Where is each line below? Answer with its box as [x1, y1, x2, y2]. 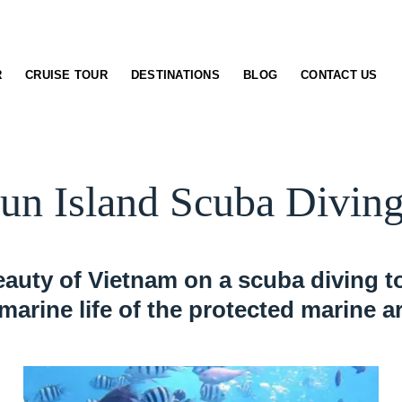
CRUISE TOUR [25, 68, 108, 83]
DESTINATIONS [130, 68, 221, 83]
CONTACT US [301, 68, 378, 83]
